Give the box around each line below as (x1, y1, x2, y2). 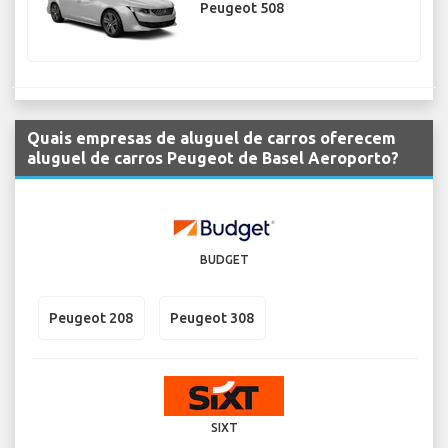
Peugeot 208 (49, 309, 133, 326)
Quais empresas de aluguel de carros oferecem (27, 129, 396, 148)
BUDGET (199, 253, 249, 267)
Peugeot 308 (170, 309, 254, 326)
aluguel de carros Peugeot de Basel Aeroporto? (27, 149, 399, 168)
